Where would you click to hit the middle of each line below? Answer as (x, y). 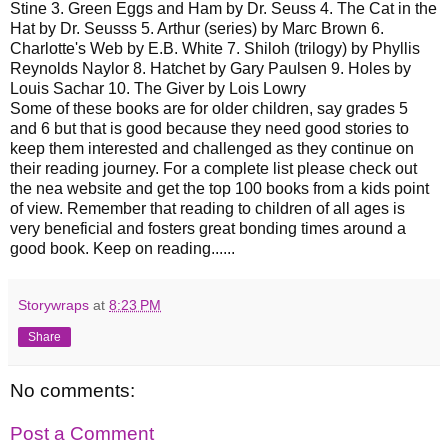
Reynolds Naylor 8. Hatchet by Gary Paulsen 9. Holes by (210, 68)
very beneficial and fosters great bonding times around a (208, 228)
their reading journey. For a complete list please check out (213, 168)
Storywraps (53, 304)
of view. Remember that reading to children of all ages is (207, 208)
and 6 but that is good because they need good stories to (209, 128)
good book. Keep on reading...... (122, 248)
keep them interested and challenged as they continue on (212, 148)
